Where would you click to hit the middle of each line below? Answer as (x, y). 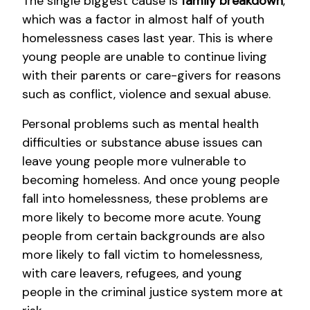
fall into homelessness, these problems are (145, 199)
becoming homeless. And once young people (151, 180)
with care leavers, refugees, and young (132, 274)
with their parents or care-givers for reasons (152, 76)
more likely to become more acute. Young (142, 218)
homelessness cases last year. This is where (147, 38)
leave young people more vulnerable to (134, 162)
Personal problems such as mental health (140, 124)
